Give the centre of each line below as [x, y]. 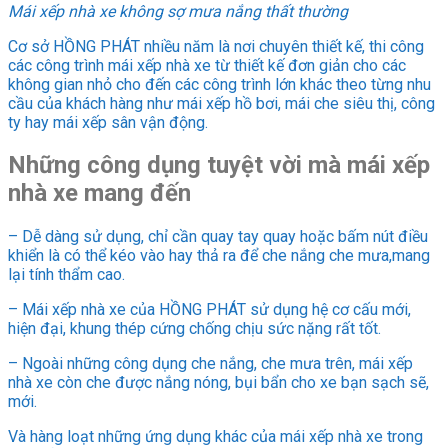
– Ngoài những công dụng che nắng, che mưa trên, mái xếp [210, 364]
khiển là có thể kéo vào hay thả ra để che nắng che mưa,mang [219, 256]
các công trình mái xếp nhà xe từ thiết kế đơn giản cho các [207, 65]
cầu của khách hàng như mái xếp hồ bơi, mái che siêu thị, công [221, 103]
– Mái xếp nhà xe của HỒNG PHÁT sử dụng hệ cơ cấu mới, [209, 310]
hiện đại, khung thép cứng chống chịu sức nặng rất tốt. [194, 329]
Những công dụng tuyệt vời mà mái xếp [219, 165]
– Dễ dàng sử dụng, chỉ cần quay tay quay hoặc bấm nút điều [218, 237]
